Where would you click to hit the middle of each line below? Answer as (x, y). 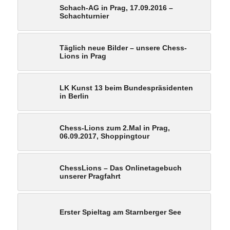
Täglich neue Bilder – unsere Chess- (123, 47)
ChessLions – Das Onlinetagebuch (120, 168)
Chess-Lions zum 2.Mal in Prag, (114, 128)
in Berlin (74, 96)
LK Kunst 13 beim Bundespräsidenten (126, 88)
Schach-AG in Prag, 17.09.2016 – (116, 7)
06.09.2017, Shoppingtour (104, 136)
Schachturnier (84, 16)
